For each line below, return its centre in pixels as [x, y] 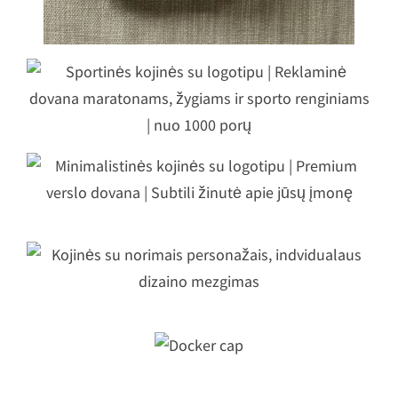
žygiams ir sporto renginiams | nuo [199, 115]
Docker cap [199, 368]
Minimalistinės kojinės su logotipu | [199, 158]
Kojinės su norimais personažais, [199, 263]
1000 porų [199, 147]
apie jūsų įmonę [199, 223]
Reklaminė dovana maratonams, [199, 83]
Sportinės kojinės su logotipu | [199, 51]
